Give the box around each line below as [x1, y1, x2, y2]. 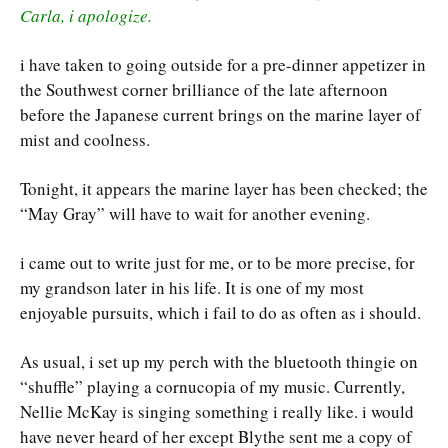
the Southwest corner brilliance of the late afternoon [20, 78, 388, 101]
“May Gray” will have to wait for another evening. [20, 202, 370, 225]
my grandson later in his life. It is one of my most [20, 276, 364, 299]
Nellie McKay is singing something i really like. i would [20, 400, 414, 423]
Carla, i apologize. [20, 4, 152, 27]
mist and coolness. [20, 128, 150, 151]
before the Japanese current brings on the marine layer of [20, 103, 421, 126]
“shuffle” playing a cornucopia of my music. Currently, [20, 375, 405, 398]
